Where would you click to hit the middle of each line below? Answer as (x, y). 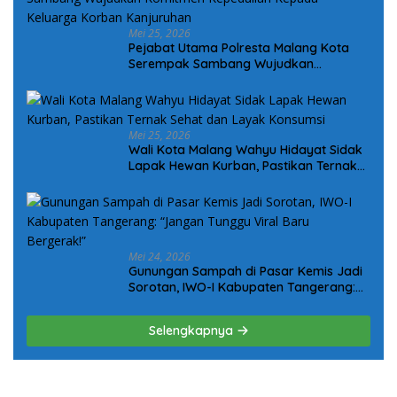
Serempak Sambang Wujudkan (221, 64)
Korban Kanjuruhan (187, 96)
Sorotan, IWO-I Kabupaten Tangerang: (242, 287)
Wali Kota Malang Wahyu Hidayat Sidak (245, 150)
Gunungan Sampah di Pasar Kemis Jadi (245, 271)
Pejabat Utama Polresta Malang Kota (239, 48)
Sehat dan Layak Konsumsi (209, 182)
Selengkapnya (192, 331)
